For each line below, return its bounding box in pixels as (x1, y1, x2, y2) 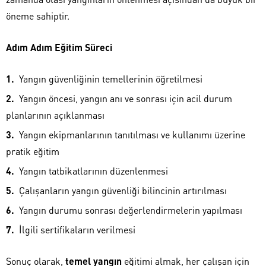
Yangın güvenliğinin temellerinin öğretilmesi (19, 72, 202, 85)
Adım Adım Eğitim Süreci (6, 40, 112, 53)
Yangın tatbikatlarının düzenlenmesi (19, 164, 168, 177)
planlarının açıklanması (6, 108, 104, 121)
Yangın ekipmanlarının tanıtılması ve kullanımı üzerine (19, 128, 245, 141)
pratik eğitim (6, 144, 59, 157)
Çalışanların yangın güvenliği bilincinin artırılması (19, 183, 227, 197)
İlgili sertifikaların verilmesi (19, 223, 135, 236)
